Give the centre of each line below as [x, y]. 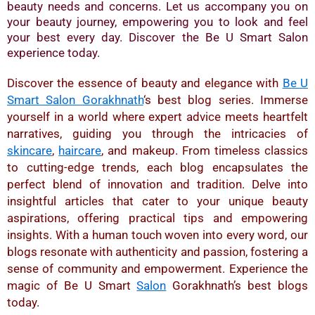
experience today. [53, 53]
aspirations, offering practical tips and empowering [157, 218]
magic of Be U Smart [72, 286]
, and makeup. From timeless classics [205, 151]
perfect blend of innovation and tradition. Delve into [157, 185]
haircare [80, 151]
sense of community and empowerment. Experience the [157, 269]
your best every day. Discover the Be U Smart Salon [157, 38]
